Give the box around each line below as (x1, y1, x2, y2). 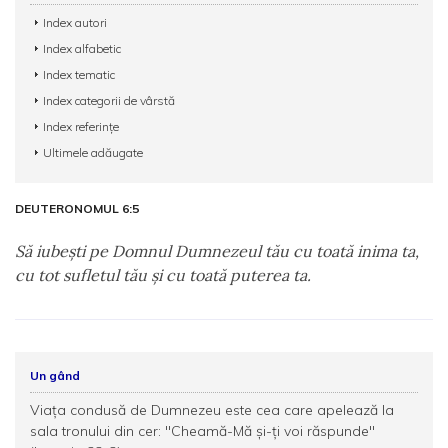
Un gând (30, 368, 80, 383)
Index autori (43, 15, 107, 30)
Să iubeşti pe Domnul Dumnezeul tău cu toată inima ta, (15, 241, 419, 261)
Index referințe (43, 119, 119, 134)
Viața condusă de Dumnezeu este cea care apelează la (30, 401, 394, 419)
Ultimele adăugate (43, 145, 143, 160)
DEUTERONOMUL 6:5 (15, 201, 139, 216)
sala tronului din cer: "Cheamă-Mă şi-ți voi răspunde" (30, 422, 375, 440)
